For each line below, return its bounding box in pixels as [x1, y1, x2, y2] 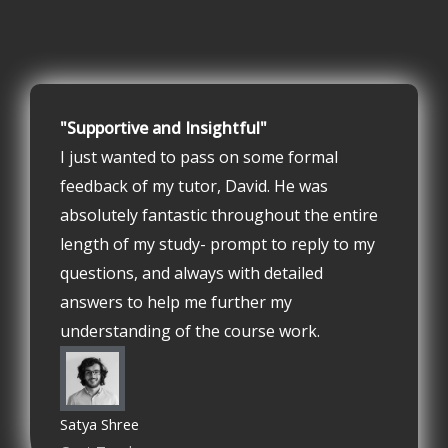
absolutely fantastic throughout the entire [60, 203, 378, 226]
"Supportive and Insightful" [60, 116, 267, 139]
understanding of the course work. [60, 319, 320, 342]
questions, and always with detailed [60, 261, 323, 284]
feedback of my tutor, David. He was [60, 174, 328, 197]
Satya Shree [60, 413, 139, 434]
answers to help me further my [60, 290, 292, 313]
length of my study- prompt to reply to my [60, 232, 375, 255]
